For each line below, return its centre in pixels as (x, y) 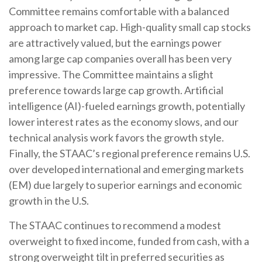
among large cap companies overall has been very (120, 58)
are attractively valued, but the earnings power (115, 43)
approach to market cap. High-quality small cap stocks (130, 27)
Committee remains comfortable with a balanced (119, 11)
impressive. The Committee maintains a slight (111, 74)
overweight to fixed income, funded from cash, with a (129, 241)
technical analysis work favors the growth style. (116, 137)
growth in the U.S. (49, 201)
